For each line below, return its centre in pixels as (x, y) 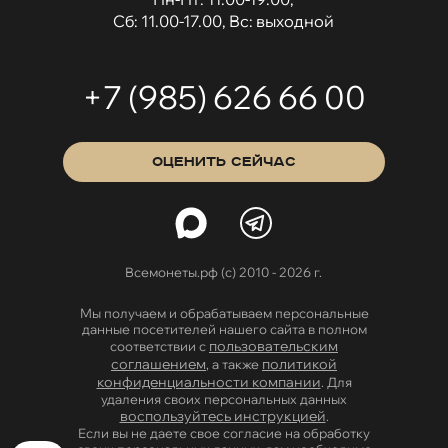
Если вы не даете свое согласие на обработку (224, 432)
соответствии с (159, 345)
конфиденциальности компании (208, 381)
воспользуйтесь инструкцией (222, 415)
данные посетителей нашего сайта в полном (224, 328)
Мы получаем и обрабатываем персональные (224, 312)
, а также (234, 363)
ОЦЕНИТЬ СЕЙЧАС (223, 161)
